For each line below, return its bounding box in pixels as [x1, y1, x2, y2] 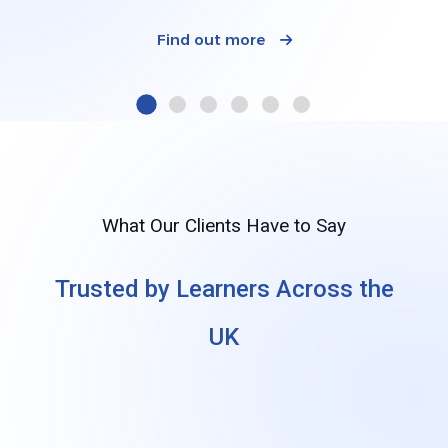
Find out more [156, 29, 269, 49]
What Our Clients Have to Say [102, 213, 346, 237]
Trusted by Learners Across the [54, 274, 394, 303]
